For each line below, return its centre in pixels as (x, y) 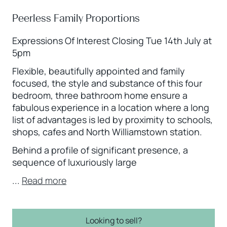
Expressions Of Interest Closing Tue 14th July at (112, 40)
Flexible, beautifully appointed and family (99, 71)
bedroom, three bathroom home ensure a (100, 95)
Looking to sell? (113, 220)
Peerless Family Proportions (76, 18)
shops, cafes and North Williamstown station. (107, 131)
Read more (44, 180)
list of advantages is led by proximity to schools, (112, 119)
